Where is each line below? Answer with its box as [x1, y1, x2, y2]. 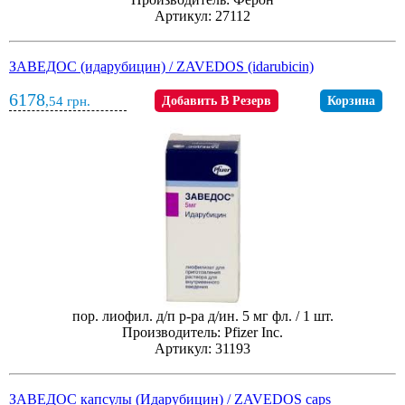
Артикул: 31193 [155, 341, 250, 356]
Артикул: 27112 [155, 8, 250, 24]
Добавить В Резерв [161, 94, 271, 108]
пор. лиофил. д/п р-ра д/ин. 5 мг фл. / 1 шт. [71, 308, 334, 324]
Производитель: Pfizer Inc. [122, 325, 283, 340]
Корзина [326, 94, 375, 108]
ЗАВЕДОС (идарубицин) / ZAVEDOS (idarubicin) [9, 59, 314, 74]
